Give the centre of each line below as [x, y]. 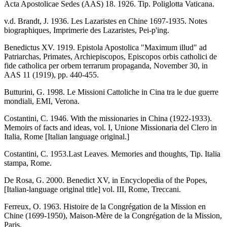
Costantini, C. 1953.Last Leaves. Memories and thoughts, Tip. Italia [112, 154]
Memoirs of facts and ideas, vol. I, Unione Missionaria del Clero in [110, 127]
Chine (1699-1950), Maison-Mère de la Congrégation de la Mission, [113, 215]
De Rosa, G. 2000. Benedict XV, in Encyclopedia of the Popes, [106, 180]
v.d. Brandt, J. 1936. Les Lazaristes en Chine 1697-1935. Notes [106, 21]
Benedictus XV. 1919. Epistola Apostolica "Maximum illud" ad [105, 47]
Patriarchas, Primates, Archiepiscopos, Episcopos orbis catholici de [110, 56]
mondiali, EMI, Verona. [42, 101]
